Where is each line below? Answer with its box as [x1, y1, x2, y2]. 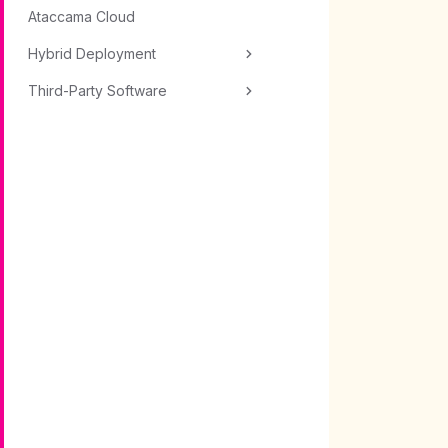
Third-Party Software [28, 82, 167, 99]
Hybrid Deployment [28, 45, 156, 62]
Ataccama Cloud [28, 8, 135, 25]
